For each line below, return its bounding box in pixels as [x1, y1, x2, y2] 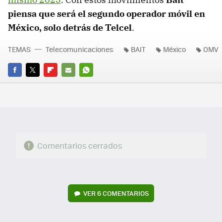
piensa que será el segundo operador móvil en [8, 8, 205, 20]
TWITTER [26, 79, 53, 89]
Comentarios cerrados [37, 140, 122, 152]
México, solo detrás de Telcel [8, 22, 132, 34]
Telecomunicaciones [46, 44, 113, 55]
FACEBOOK [8, 79, 41, 89]
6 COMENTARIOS [97, 188, 149, 198]
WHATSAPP [79, 79, 115, 89]
